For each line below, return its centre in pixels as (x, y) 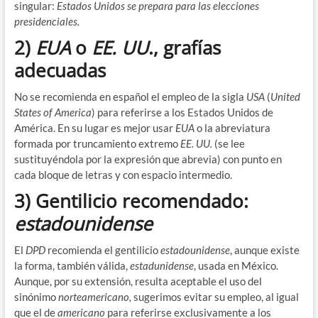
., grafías (184, 47)
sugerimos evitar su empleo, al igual (216, 296)
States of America (53, 112)
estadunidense (161, 265)
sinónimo (36, 296)
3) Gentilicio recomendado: (131, 201)
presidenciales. (46, 21)
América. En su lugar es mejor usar (94, 127)
